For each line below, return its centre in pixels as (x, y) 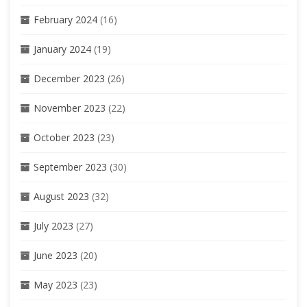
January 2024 (62, 49)
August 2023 (61, 196)
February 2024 (65, 19)
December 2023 (69, 78)
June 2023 (56, 255)
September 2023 (70, 167)
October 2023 (64, 137)
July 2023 (53, 225)
